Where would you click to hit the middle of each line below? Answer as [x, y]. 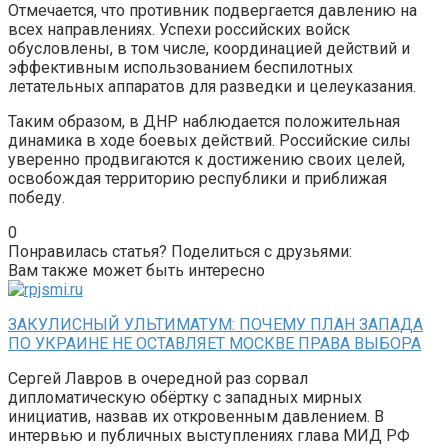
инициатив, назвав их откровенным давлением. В [196, 416]
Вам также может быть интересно [136, 270]
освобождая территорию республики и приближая [197, 178]
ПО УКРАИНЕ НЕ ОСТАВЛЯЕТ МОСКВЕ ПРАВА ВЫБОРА [214, 343]
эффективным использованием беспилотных [180, 67]
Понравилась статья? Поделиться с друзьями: [180, 251]
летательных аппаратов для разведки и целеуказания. [212, 86]
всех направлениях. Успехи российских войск [179, 29]
